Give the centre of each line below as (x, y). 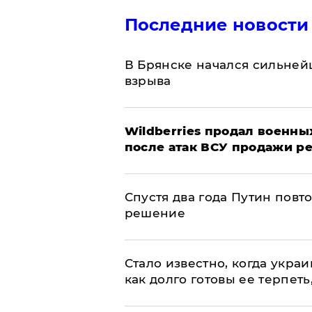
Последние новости (217, 25)
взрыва (148, 81)
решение (155, 213)
